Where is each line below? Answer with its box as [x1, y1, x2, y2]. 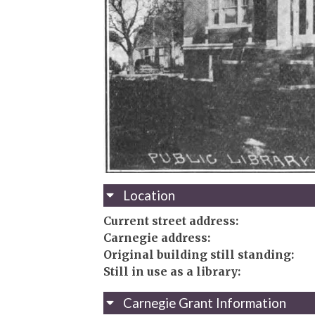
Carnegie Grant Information [123, 295, 287, 311]
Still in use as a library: [103, 264, 240, 278]
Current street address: [103, 213, 238, 228]
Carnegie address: [103, 230, 210, 245]
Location [123, 187, 176, 203]
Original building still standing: [103, 247, 294, 262]
